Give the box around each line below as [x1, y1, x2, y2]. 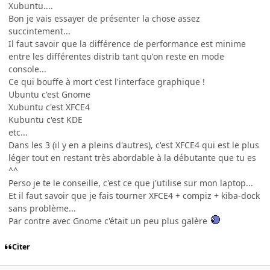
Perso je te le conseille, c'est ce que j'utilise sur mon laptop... [8, 177, 253, 189]
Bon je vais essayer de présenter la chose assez [8, 12, 200, 24]
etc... [8, 126, 28, 138]
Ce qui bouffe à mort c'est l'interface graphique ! [8, 75, 205, 87]
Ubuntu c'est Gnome [8, 88, 90, 100]
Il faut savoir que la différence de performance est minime [8, 37, 246, 49]
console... [8, 63, 46, 75]
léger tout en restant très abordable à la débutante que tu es [8, 151, 256, 163]
